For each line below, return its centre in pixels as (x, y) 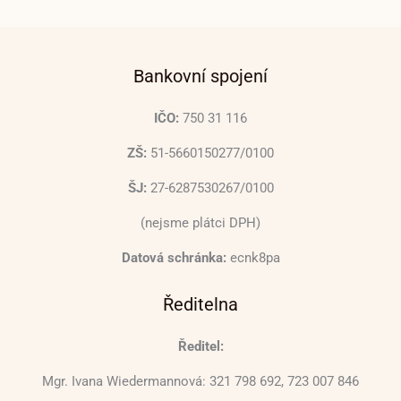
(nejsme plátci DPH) (200, 222)
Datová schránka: (174, 257)
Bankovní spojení (200, 76)
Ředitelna (200, 304)
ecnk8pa (253, 257)
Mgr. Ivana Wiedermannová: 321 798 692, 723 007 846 (200, 381)
